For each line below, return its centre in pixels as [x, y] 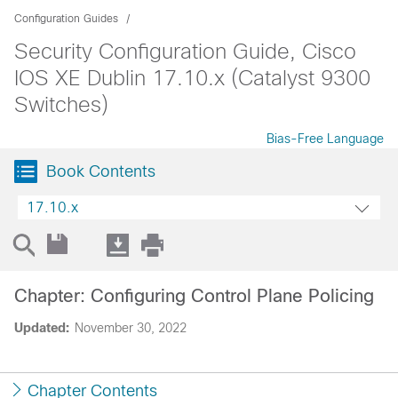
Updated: [42, 328]
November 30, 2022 [131, 328]
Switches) [61, 104]
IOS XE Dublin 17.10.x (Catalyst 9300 [192, 78]
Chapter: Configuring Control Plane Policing [194, 296]
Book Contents [101, 171]
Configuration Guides [66, 19]
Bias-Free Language [325, 139]
